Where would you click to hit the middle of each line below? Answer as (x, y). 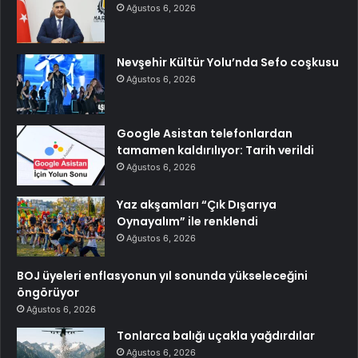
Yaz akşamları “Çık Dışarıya (197, 205)
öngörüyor (48, 293)
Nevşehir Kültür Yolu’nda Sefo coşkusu (228, 63)
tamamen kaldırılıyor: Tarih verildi (215, 151)
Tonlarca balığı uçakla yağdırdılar (216, 336)
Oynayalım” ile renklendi (187, 222)
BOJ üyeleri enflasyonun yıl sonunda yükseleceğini (162, 276)
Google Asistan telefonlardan (205, 134)
